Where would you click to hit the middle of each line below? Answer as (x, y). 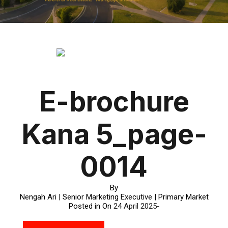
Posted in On (91, 206)
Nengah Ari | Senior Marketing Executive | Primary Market (114, 197)
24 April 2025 (135, 206)
